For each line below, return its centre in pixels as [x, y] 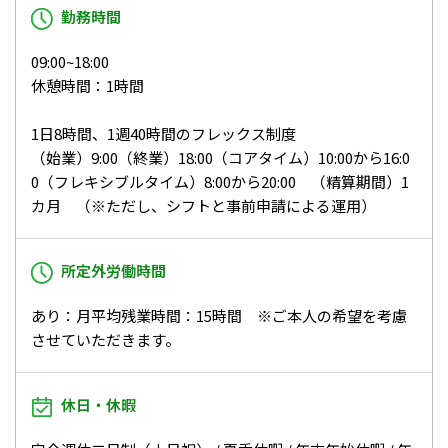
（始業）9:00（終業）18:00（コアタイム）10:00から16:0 [220, 157]
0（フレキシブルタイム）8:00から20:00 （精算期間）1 [220, 181]
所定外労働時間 [113, 270]
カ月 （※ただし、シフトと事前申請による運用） [203, 205]
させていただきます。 [105, 339]
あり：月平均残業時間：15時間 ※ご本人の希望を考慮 [219, 315]
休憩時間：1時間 [87, 85]
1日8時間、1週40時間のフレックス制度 [163, 133]
